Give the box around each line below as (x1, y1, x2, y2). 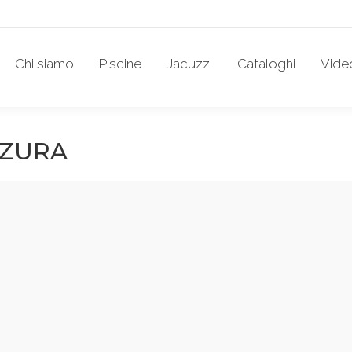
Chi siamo (15, 56, 74, 71)
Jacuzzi (167, 56, 212, 71)
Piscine (99, 56, 141, 71)
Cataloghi (237, 56, 295, 71)
